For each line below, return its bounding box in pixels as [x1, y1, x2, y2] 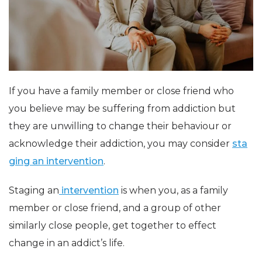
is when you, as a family [119, 184, 228, 196]
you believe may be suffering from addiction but [9, 102, 236, 114]
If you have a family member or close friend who [9, 85, 234, 96]
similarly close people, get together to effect [9, 219, 216, 231]
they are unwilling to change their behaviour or [9, 120, 232, 132]
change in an [9, 237, 71, 249]
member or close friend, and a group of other [9, 202, 221, 213]
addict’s [71, 237, 106, 249]
